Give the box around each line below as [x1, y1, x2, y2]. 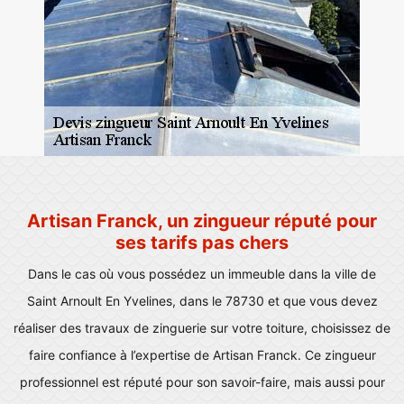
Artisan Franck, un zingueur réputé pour [27, 210, 377, 232]
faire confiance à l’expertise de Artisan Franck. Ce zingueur [28, 347, 376, 363]
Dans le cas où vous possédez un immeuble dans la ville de [28, 266, 376, 281]
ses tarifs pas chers [115, 232, 289, 253]
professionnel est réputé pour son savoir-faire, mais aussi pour [19, 374, 385, 390]
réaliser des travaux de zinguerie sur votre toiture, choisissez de [14, 320, 390, 335]
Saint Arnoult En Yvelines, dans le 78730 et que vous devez [26, 293, 378, 308]
